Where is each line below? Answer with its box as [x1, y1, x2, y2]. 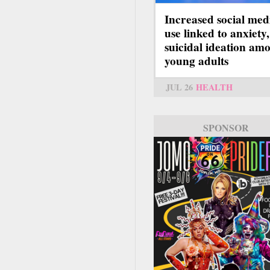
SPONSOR [202, 120, 249, 134]
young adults [165, 52, 228, 69]
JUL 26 [166, 80, 193, 93]
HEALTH [196, 80, 233, 93]
